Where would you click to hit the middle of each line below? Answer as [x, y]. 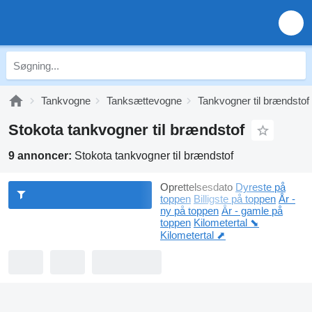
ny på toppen [189, 211]
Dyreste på [260, 187]
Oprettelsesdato [196, 187]
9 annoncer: [41, 156]
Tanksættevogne [144, 101]
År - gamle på [252, 211]
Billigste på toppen [235, 199]
